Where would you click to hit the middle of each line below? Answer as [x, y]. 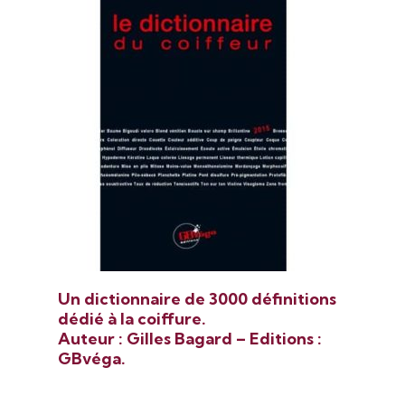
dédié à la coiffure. [132, 319]
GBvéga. [92, 359]
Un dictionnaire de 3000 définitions [197, 299]
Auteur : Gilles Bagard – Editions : [190, 339]
